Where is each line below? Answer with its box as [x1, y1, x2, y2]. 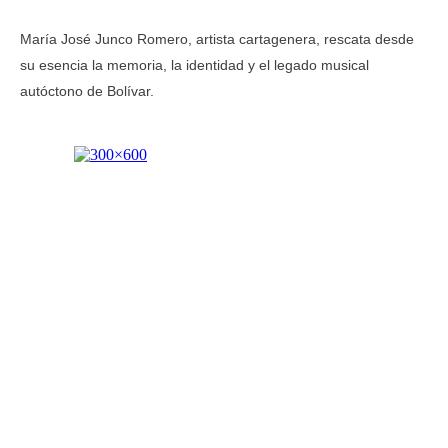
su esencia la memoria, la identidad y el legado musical [20, 57, 369, 73]
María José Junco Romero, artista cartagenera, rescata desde [20, 31, 414, 47]
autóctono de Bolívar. [20, 83, 154, 99]
